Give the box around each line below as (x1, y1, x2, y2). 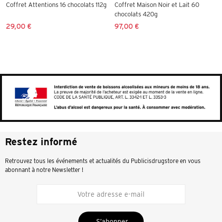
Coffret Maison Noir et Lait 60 (114, 1, 199, 8)
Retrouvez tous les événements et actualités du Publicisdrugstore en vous (5, 157, 201, 165)
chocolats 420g (114, 10, 158, 18)
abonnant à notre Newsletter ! (5, 166, 83, 173)
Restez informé (5, 135, 77, 148)
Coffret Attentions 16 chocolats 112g (6, 1, 107, 8)
